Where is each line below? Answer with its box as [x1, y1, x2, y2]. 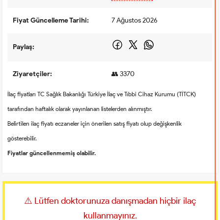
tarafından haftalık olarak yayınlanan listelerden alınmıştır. [7, 105, 153, 112]
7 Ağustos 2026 [111, 16, 158, 25]
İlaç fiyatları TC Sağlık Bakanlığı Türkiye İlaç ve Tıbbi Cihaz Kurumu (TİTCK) [7, 90, 196, 98]
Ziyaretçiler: [13, 69, 53, 78]
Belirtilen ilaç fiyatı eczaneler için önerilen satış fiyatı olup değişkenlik [7, 119, 182, 127]
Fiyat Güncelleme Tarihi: [13, 16, 89, 25]
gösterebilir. [7, 134, 37, 142]
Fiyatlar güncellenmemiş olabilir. [7, 149, 96, 157]
